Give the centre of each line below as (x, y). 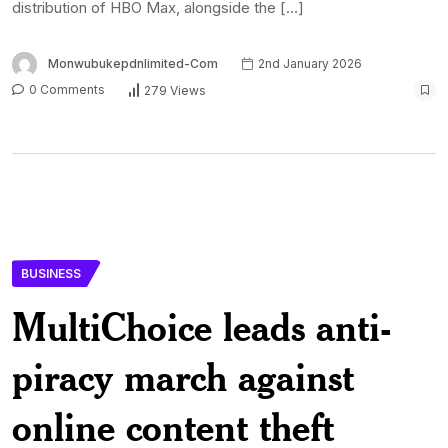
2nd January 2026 (308, 64)
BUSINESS (51, 274)
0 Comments (65, 90)
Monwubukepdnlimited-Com (133, 64)
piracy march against (183, 377)
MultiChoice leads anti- (202, 327)
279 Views (175, 90)
